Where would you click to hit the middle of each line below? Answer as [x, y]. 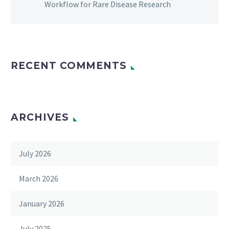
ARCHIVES [40, 117]
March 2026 [39, 178]
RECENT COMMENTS [69, 65]
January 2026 [42, 203]
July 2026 [35, 153]
